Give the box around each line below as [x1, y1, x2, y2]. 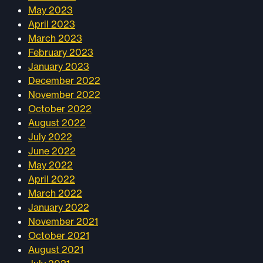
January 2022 [28, 201, 89, 213]
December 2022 [28, 75, 100, 86]
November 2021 [28, 215, 98, 227]
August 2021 [28, 244, 83, 255]
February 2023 [28, 46, 93, 58]
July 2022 [28, 131, 72, 143]
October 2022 [28, 103, 92, 114]
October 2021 [28, 230, 89, 241]
